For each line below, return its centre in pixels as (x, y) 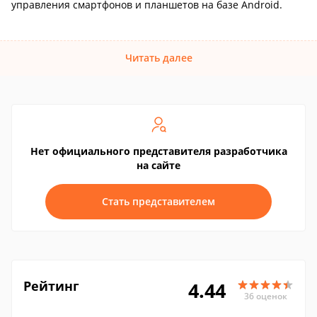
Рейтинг (51, 286)
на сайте (158, 165)
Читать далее (158, 58)
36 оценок (265, 296)
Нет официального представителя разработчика (158, 151)
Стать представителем (158, 201)
